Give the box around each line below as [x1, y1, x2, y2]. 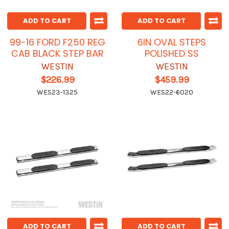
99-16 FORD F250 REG [9, 36, 105, 49]
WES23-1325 [37, 88, 78, 97]
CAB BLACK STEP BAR [11, 47, 104, 60]
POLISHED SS [145, 47, 199, 60]
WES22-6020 [150, 88, 193, 97]
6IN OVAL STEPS [138, 36, 206, 49]
